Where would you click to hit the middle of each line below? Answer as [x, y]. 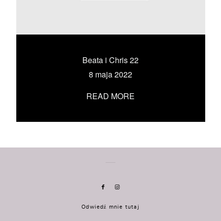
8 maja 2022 [110, 74]
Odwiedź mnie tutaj [110, 207]
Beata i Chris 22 [110, 60]
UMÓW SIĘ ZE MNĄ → [110, 34]
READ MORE [110, 96]
